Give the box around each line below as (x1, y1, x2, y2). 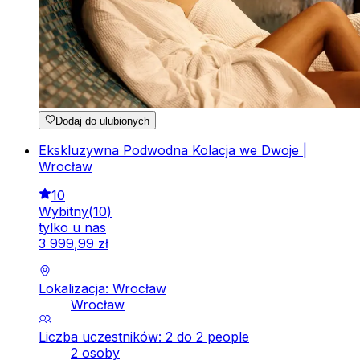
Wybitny (39, 202, 88, 219)
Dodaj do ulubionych (55, 114, 150, 127)
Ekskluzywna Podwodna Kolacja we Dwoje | (39, 141, 307, 158)
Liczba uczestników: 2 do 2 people (39, 328, 249, 345)
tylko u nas (39, 219, 106, 235)
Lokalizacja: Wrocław (39, 280, 166, 297)
